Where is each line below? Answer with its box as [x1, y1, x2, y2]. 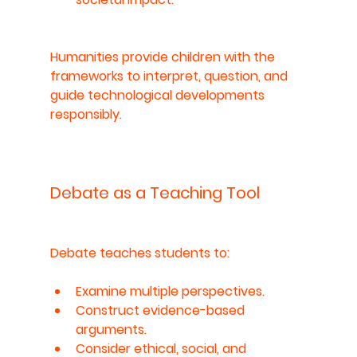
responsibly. [49, 104, 122, 124]
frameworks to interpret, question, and [49, 66, 291, 85]
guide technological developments [49, 85, 268, 104]
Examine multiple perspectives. [75, 281, 265, 300]
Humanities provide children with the [49, 47, 278, 66]
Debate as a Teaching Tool [49, 181, 260, 204]
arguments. [75, 320, 147, 339]
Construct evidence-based [75, 300, 248, 320]
